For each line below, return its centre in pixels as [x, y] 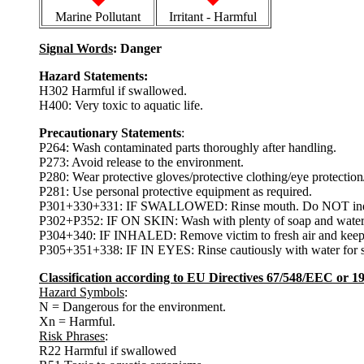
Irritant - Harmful [212, 16]
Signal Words [76, 48]
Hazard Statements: [93, 76]
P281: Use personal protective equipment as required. [175, 191]
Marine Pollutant [98, 16]
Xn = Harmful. [77, 321]
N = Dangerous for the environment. [132, 306]
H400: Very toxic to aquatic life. [121, 105]
